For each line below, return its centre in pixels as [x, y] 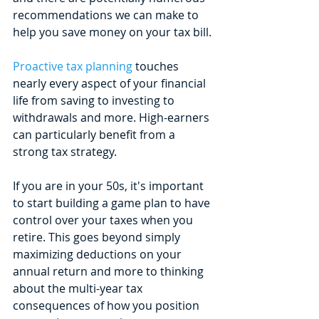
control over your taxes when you [104, 220]
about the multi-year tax [79, 289]
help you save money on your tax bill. [114, 32]
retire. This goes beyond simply [98, 237]
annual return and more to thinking [110, 272]
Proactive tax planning [73, 67]
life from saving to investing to [95, 101]
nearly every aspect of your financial [111, 84]
